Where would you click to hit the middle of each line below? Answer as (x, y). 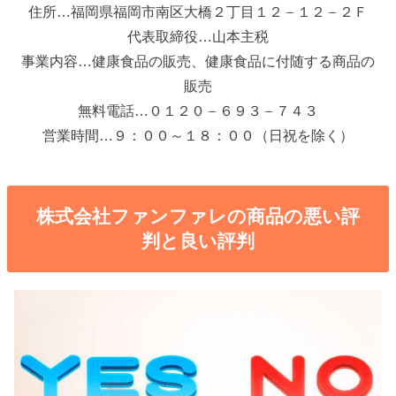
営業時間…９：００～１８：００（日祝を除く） (198, 136)
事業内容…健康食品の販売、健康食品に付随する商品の (198, 61)
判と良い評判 (198, 241)
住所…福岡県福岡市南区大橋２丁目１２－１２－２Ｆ (198, 12)
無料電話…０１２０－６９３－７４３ (198, 111)
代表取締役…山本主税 (198, 37)
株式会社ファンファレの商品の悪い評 (198, 217)
